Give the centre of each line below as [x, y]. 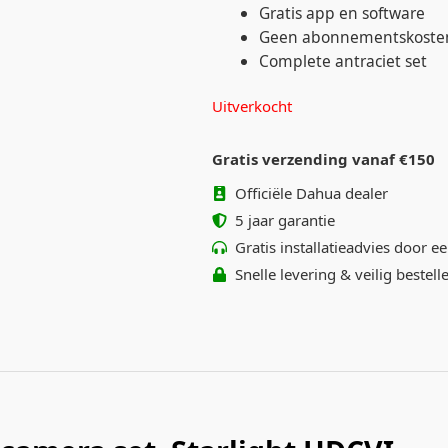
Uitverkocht [252, 105]
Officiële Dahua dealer [311, 193]
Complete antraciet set [342, 60]
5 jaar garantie [284, 220]
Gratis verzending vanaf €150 [323, 158]
